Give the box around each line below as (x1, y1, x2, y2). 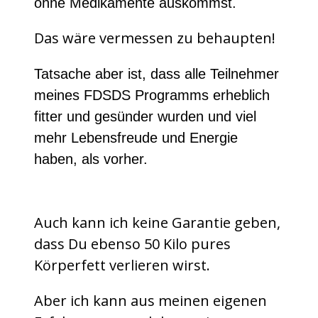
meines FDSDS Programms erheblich (34, 87, 270, 104)
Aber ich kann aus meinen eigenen (34, 291, 267, 311)
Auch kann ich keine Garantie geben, (34, 213, 280, 233)
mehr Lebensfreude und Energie (34, 130, 238, 146)
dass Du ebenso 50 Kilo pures (34, 234, 231, 254)
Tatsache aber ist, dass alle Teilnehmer (34, 66, 279, 82)
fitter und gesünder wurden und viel (34, 109, 256, 125)
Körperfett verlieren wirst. (34, 256, 210, 275)
